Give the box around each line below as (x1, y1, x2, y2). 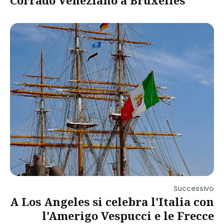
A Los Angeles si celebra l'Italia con (10, 194, 214, 209)
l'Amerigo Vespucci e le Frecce (42, 208, 214, 223)
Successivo (173, 183, 214, 193)
